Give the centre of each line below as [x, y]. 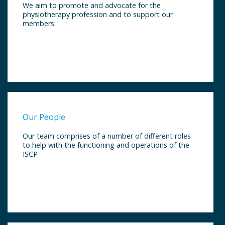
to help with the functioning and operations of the [106, 145]
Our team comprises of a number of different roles [107, 136]
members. [39, 23]
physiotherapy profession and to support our [98, 14]
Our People [44, 117]
